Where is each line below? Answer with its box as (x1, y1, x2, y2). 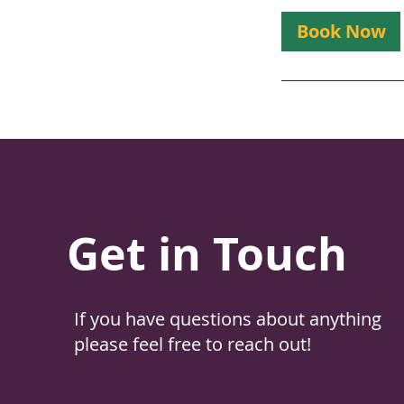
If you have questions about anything (73, 307, 381, 331)
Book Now (296, 19, 386, 43)
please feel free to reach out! (73, 332, 311, 356)
